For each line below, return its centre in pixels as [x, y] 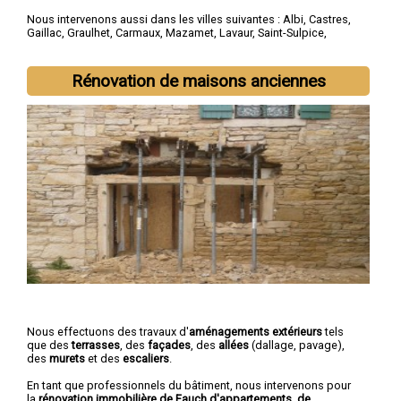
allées [234, 345]
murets [67, 358]
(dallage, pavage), [297, 345]
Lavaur [236, 33]
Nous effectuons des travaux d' [108, 331]
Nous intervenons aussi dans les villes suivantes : [155, 20]
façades [169, 345]
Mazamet [190, 33]
